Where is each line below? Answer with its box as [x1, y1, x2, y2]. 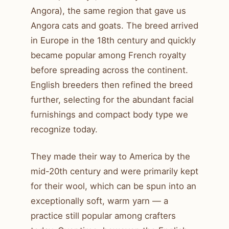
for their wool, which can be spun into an [31, 180, 196, 191]
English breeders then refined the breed [31, 79, 193, 90]
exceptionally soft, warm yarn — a [31, 195, 168, 206]
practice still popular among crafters [31, 210, 176, 221]
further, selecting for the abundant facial [31, 94, 194, 105]
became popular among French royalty [31, 50, 186, 60]
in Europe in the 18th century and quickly [31, 35, 196, 45]
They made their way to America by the [31, 151, 190, 162]
